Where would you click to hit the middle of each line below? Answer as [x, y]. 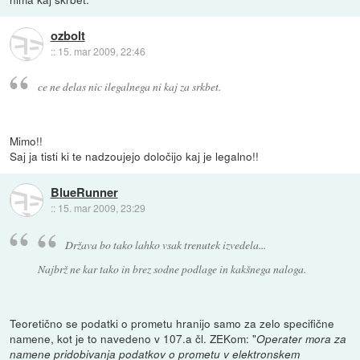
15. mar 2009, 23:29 [101, 207]
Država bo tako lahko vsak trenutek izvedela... [166, 245]
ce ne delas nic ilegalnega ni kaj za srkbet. [129, 86]
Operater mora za [302, 339]
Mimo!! [27, 140]
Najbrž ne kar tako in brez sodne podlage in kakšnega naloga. [172, 269]
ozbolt [67, 36]
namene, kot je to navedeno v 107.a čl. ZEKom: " [133, 339]
